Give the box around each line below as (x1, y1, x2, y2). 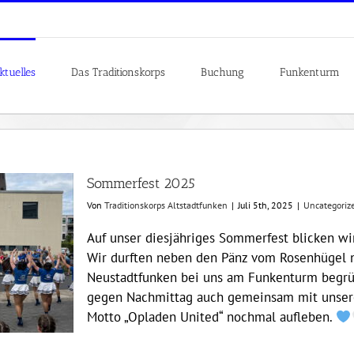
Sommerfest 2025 (87, 175, 195, 192)
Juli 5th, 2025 (238, 199, 293, 211)
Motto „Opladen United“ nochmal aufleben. (87, 308, 336, 326)
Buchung (201, 65, 244, 79)
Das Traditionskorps (71, 65, 165, 79)
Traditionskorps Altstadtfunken (104, 199, 228, 211)
